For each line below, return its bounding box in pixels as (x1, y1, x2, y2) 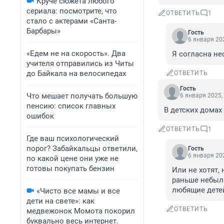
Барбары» (26, 26, 60, 35)
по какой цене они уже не (26, 154, 118, 163)
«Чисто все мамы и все (36, 186, 120, 195)
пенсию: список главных (26, 101, 115, 110)
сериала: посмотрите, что (26, 6, 117, 15)
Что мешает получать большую (26, 91, 137, 100)
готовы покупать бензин (26, 164, 114, 173)
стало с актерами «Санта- (26, 16, 116, 25)
